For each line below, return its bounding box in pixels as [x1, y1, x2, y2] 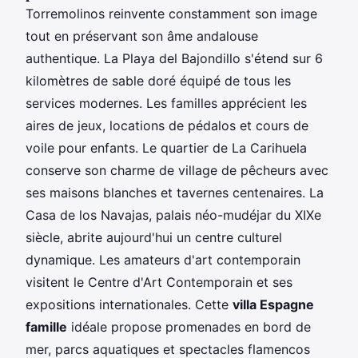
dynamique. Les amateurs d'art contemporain [26, 251, 300, 268]
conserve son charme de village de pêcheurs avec [26, 161, 328, 178]
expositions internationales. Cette [26, 296, 233, 312]
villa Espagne [233, 296, 314, 312]
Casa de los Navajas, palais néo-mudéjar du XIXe [26, 206, 321, 223]
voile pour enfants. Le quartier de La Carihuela [26, 139, 307, 156]
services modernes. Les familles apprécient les [26, 94, 307, 111]
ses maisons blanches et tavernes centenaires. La [26, 184, 324, 201]
